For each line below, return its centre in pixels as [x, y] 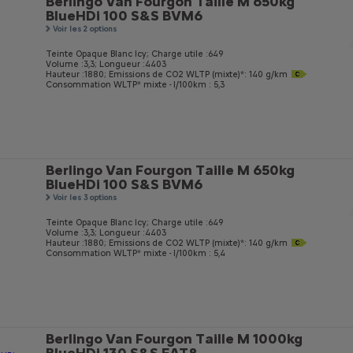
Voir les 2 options [85, 29]
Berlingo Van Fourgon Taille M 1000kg [174, 339]
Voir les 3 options [85, 197]
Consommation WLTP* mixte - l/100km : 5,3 [135, 85]
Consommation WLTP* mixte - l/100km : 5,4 [136, 253]
